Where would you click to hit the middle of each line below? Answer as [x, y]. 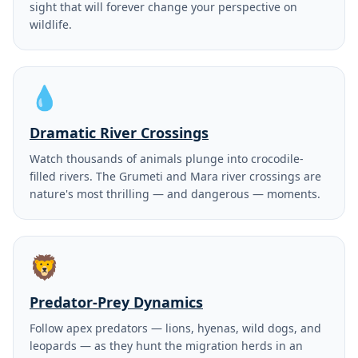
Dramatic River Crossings [119, 133]
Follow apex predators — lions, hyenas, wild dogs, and [175, 328]
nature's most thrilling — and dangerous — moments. [175, 194]
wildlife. [51, 25]
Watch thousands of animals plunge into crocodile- [167, 159]
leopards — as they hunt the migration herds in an [166, 346]
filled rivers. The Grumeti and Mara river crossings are [175, 177]
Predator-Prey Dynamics [116, 302]
